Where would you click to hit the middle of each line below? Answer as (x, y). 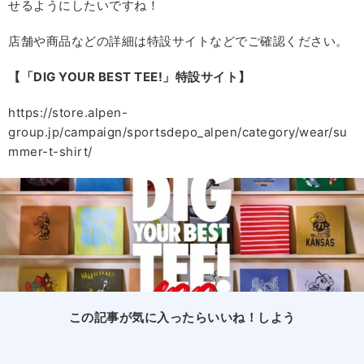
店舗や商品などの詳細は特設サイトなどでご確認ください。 (178, 41)
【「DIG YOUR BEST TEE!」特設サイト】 (130, 77)
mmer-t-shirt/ (50, 152)
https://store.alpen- (68, 113)
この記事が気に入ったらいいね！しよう (182, 318)
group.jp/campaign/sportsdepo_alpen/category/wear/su (178, 132)
